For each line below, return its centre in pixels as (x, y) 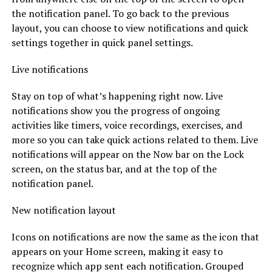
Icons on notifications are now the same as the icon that (135, 236)
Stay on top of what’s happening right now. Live (117, 96)
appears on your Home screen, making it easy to (117, 251)
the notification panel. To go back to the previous (120, 13)
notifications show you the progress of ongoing (115, 110)
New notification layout (63, 210)
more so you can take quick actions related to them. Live (134, 139)
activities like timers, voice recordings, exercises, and (127, 125)
